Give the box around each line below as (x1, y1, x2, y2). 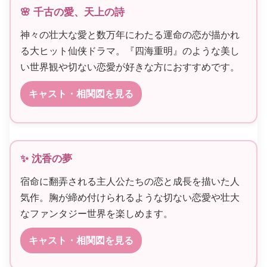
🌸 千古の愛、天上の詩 (20, 7, 125, 18)
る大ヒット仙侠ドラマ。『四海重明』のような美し (20, 46, 240, 57)
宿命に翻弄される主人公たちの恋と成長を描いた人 (20, 176, 240, 187)
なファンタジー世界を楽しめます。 (20, 209, 173, 219)
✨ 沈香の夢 (20, 153, 72, 165)
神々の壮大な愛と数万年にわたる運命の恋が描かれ (20, 30, 240, 41)
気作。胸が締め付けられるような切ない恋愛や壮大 (20, 193, 240, 203)
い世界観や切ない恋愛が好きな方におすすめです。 (20, 62, 240, 73)
